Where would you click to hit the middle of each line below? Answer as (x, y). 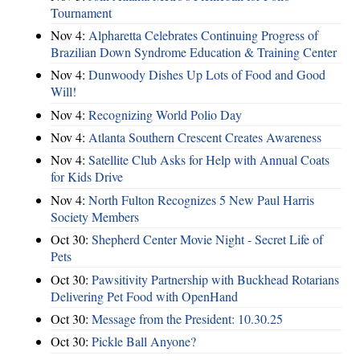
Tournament (81, 12)
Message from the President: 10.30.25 (187, 318)
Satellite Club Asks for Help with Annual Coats (209, 160)
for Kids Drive (87, 177)
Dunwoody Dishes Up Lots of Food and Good (207, 75)
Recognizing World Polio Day (165, 114)
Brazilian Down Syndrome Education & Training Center (194, 51)
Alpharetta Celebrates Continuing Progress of (203, 35)
